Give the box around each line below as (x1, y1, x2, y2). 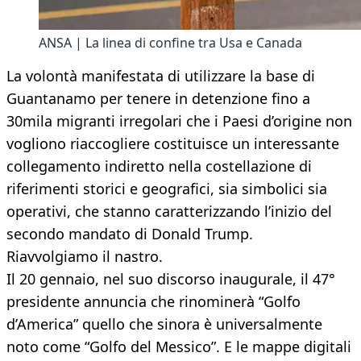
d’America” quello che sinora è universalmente (6, 314, 322, 334)
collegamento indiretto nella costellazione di (6, 156, 312, 176)
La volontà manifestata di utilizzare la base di (6, 66, 315, 86)
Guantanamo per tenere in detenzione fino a (6, 89, 310, 109)
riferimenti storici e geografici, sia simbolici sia (6, 179, 327, 199)
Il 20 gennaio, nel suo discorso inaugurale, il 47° (6, 269, 335, 289)
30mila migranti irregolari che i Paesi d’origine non (6, 111, 352, 131)
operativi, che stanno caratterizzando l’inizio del (6, 201, 332, 222)
